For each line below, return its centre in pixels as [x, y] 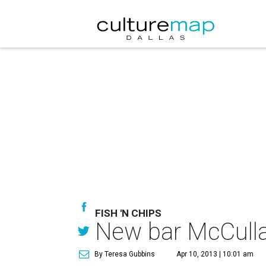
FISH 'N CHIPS [128, 213]
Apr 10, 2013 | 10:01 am [215, 254]
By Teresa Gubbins [125, 254]
